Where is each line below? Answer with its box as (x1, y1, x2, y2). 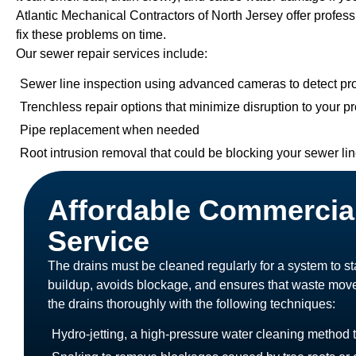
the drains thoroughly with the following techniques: (48, 296, 335, 311)
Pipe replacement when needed (20, 122, 199, 137)
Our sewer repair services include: (16, 46, 207, 60)
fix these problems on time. (16, 27, 166, 41)
